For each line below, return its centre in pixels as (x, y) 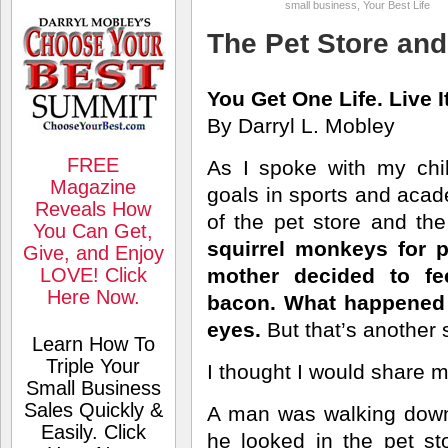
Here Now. (93, 297)
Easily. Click (93, 432)
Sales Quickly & (93, 410)
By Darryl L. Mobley (301, 125)
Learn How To (93, 344)
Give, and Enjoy (93, 253)
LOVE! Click (93, 275)
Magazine (93, 187)
